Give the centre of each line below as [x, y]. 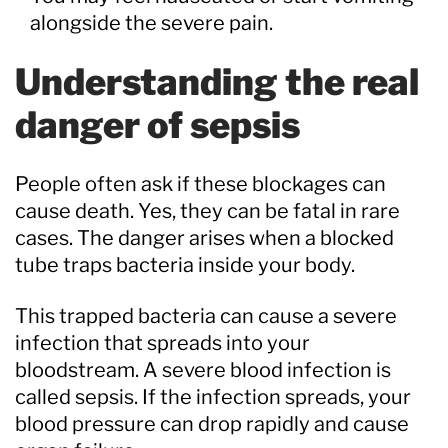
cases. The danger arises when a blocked [204, 237]
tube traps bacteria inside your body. [185, 264]
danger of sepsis [157, 124]
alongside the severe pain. [151, 22]
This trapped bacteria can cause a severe [206, 315]
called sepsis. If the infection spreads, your [213, 396]
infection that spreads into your [162, 342]
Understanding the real [217, 81]
